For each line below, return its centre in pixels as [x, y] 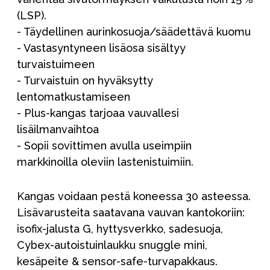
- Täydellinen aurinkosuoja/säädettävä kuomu [134, 32]
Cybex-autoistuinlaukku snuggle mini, [112, 245]
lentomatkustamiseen [74, 97]
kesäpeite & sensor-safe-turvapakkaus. [117, 262]
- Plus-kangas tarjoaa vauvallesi [98, 113]
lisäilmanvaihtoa [58, 130]
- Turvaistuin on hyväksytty [85, 81]
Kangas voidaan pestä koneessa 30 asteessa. [134, 196]
